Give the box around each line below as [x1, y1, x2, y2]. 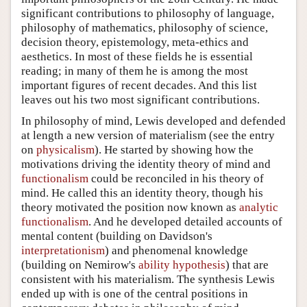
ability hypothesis [138, 258, 225, 271]
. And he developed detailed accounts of [88, 214, 282, 228]
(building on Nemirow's [21, 258, 138, 271]
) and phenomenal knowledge [105, 243, 248, 257]
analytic [239, 200, 278, 214]
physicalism [36, 143, 95, 156]
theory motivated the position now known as [21, 200, 239, 214]
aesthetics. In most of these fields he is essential [21, 49, 253, 63]
